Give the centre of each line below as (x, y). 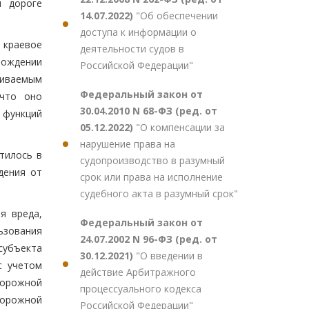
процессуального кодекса (141, 289)
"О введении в (169, 256)
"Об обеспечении (177, 16)
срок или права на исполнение (151, 177)
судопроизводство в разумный (152, 160)
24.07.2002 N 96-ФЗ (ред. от (149, 239)
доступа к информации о (138, 32)
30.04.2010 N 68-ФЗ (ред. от (149, 111)
